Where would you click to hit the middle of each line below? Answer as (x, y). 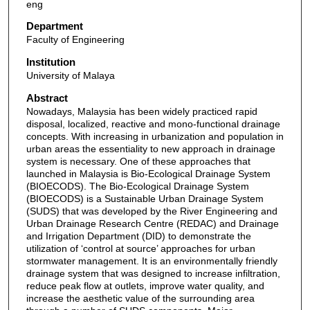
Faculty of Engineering (75, 40)
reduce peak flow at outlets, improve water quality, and (145, 285)
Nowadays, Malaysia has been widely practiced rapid (142, 111)
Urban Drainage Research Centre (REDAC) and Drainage (152, 223)
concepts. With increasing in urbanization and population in (155, 136)
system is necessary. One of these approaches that (138, 161)
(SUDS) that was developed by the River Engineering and (152, 211)
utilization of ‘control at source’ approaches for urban (140, 248)
